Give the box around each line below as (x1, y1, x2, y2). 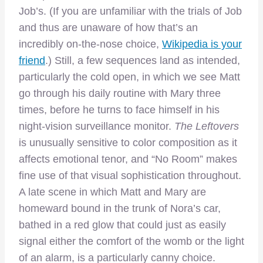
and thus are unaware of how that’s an (19, 22, 198, 34)
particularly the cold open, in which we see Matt (19, 71, 240, 83)
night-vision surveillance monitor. (19, 120, 174, 133)
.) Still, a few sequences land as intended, (45, 55, 240, 67)
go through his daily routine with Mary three (19, 87, 221, 100)
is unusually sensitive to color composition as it (19, 137, 237, 149)
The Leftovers (174, 120, 239, 133)
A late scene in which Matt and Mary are (19, 186, 206, 198)
